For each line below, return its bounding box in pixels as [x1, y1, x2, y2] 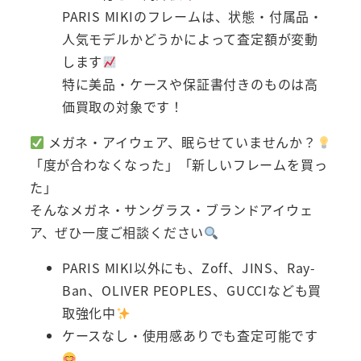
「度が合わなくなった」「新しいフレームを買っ [29, 155, 328, 175]
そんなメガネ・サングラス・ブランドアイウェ [29, 200, 313, 220]
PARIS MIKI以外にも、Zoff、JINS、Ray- [61, 258, 316, 278]
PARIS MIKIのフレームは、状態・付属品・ [61, 6, 323, 27]
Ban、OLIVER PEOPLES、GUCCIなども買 [61, 280, 322, 301]
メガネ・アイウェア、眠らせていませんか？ [44, 132, 317, 152]
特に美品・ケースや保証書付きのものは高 [61, 74, 318, 94]
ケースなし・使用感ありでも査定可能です [61, 326, 318, 346]
